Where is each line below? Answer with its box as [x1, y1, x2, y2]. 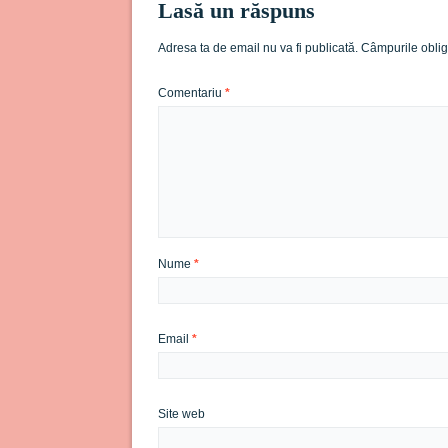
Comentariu [158, 85, 225, 100]
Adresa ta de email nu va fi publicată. [158, 40, 358, 55]
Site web [158, 406, 205, 421]
